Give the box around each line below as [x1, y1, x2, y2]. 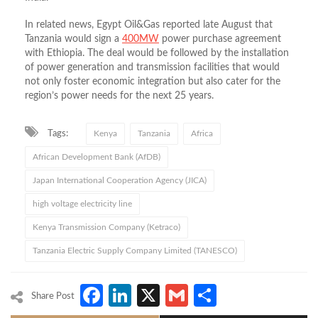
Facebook [103, 279, 203, 312]
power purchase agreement [159, 34, 281, 45]
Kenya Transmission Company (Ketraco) [33, 223, 180, 232]
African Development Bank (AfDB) [33, 153, 160, 162]
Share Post [31, 292, 75, 302]
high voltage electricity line [33, 199, 132, 209]
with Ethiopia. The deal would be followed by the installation [25, 48, 289, 59]
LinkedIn [131, 279, 217, 312]
